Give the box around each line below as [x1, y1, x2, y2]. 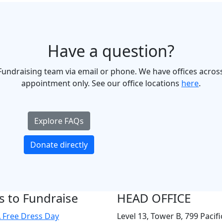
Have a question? [48, 40, 174, 61]
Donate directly [30, 139, 88, 150]
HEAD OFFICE [117, 189, 191, 206]
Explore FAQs [34, 115, 84, 126]
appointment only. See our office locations [21, 77, 181, 89]
